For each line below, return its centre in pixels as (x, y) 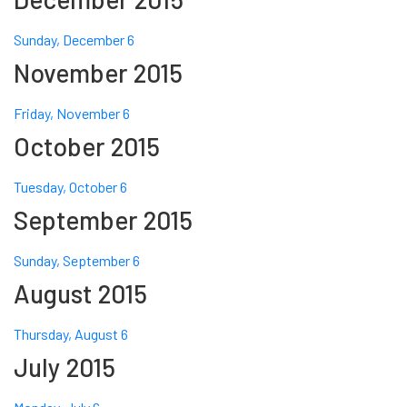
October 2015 (87, 147)
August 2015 (80, 294)
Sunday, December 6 (74, 40)
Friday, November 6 (72, 114)
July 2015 (65, 367)
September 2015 (103, 220)
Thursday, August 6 (71, 334)
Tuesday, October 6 (70, 187)
